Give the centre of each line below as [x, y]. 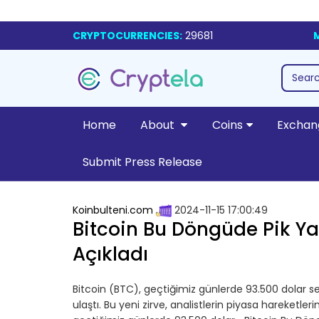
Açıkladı [110, 255]
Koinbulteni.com [113, 210]
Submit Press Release [142, 162]
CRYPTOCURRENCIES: [127, 36]
